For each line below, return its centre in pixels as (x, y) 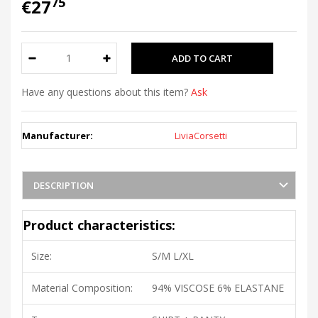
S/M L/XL (172, 256)
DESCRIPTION (64, 185)
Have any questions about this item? (106, 92)
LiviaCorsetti (201, 135)
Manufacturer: (57, 135)
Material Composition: (82, 287)
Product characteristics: (99, 225)
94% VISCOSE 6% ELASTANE (218, 287)
